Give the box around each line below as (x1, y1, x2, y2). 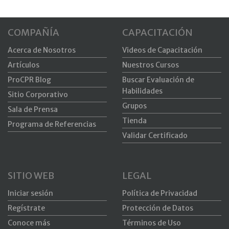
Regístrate (8, 203, 45, 213)
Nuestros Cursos (122, 60, 179, 70)
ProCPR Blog (8, 75, 51, 85)
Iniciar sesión (8, 189, 53, 198)
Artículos (8, 60, 39, 70)
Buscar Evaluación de (122, 75, 194, 85)
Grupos (122, 101, 147, 111)
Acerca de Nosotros (8, 45, 76, 55)
